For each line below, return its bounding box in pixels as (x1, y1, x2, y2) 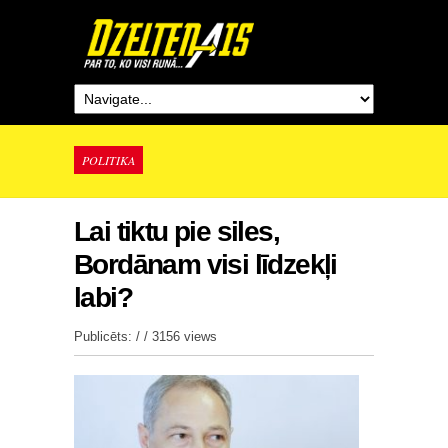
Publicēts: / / (74, 329, 152, 344)
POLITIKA (82, 152, 135, 168)
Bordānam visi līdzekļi (74, 249, 337, 280)
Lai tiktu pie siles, (74, 216, 279, 247)
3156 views (152, 329, 217, 344)
